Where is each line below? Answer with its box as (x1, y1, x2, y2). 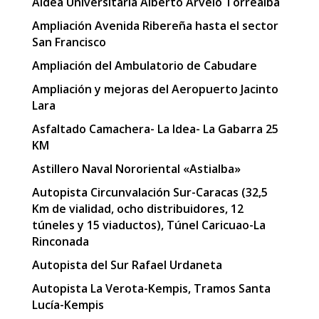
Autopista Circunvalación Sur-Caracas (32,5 (31, 184, 268, 201)
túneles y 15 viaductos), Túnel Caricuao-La (31, 217, 266, 234)
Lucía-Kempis (31, 297, 104, 313)
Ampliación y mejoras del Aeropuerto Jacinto (31, 81, 278, 98)
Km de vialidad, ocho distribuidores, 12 (31, 201, 244, 217)
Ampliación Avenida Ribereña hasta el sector (31, 18, 278, 34)
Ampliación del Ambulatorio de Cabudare (31, 58, 257, 74)
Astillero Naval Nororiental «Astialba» (31, 161, 241, 177)
